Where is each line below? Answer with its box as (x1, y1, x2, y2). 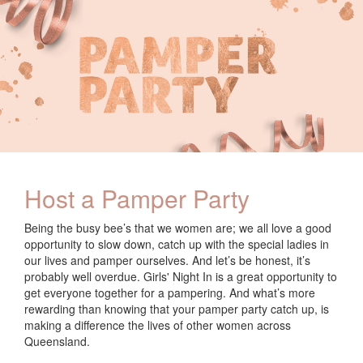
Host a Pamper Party (24, 180, 250, 216)
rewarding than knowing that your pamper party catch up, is (24, 300, 329, 317)
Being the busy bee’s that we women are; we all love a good (24, 219, 331, 236)
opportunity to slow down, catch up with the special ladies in (24, 235, 329, 252)
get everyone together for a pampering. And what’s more (24, 284, 315, 301)
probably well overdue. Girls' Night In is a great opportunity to (24, 267, 337, 284)
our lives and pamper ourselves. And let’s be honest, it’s (24, 251, 310, 268)
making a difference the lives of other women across (24, 316, 291, 333)
